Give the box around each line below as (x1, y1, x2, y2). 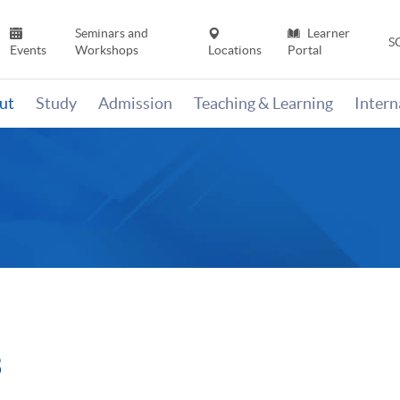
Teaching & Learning (194, 94, 333, 113)
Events (10, 43, 47, 58)
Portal (287, 43, 322, 58)
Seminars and (74, 26, 148, 41)
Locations (208, 43, 262, 58)
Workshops (74, 43, 138, 58)
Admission (98, 94, 172, 113)
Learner (304, 26, 350, 41)
